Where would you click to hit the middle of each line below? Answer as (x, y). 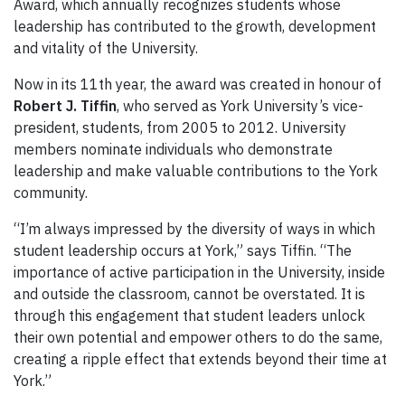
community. (52, 193)
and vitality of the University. (108, 48)
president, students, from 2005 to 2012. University (180, 128)
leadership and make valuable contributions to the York (196, 171)
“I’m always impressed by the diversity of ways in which (194, 229)
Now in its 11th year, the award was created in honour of (198, 85)
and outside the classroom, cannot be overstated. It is (189, 294)
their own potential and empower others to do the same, (198, 338)
